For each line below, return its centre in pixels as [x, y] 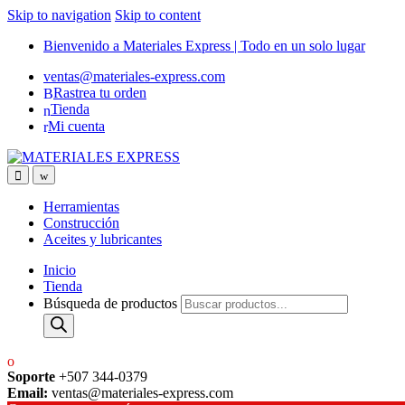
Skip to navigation [59, 15]
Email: [28, 393]
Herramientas [81, 206]
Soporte [31, 377]
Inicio [60, 269]
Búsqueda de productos [110, 303]
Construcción [81, 222]
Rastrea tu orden [100, 93]
